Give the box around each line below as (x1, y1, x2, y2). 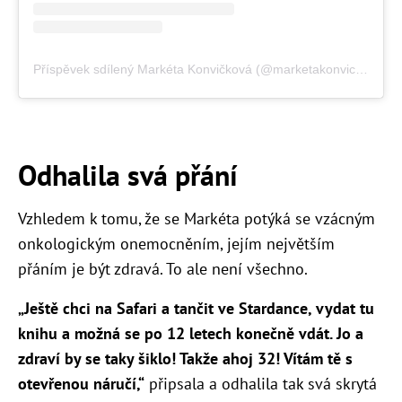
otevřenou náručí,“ (18, 372, 144, 394)
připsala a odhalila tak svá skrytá (144, 372, 377, 394)
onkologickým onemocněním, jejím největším (18, 232, 335, 254)
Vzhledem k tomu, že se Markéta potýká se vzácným (18, 207, 375, 229)
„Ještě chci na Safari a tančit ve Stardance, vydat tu (18, 297, 374, 319)
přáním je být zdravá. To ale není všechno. (18, 258, 308, 279)
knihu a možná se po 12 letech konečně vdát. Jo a (18, 322, 363, 344)
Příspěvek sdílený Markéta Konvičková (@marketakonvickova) (355, 61, 368, 76)
